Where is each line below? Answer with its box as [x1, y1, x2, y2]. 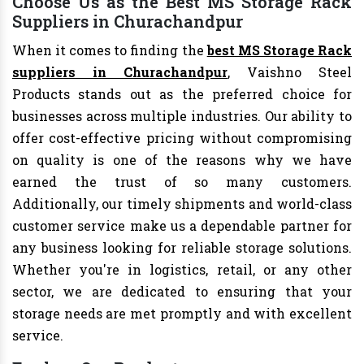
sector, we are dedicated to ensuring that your [12, 283, 352, 301]
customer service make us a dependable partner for [12, 217, 352, 235]
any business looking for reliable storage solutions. [12, 239, 352, 257]
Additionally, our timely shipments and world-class [12, 195, 352, 213]
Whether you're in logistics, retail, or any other [12, 261, 352, 279]
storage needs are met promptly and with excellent [12, 305, 352, 323]
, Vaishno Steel [227, 63, 352, 81]
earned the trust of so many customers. [12, 173, 352, 191]
